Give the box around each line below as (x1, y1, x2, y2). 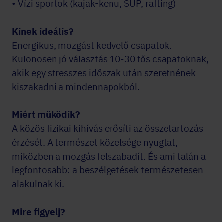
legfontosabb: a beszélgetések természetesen (12, 164, 203, 176)
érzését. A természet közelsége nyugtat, (12, 136, 178, 148)
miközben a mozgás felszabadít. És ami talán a (12, 150, 206, 162)
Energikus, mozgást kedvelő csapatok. (12, 39, 172, 51)
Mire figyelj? (12, 206, 65, 218)
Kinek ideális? (12, 25, 74, 37)
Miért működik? (12, 109, 80, 120)
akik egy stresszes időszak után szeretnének (12, 67, 196, 79)
